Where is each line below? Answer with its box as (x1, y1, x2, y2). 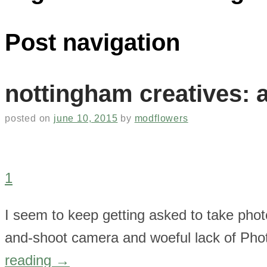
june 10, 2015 (54, 113, 118, 123)
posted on (5, 113, 54, 123)
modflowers (134, 113, 188, 123)
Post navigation (5, 29, 180, 55)
